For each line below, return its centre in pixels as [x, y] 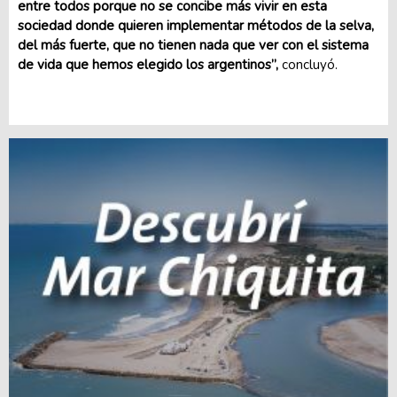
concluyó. [308, 65]
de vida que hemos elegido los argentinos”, [148, 65]
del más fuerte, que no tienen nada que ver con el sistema [193, 45]
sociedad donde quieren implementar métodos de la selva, [196, 26]
